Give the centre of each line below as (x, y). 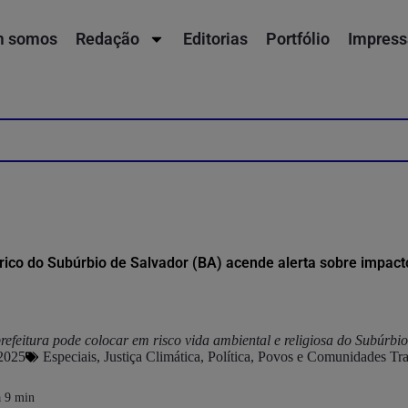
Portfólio (298, 39)
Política (229, 357)
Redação (108, 39)
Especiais (70, 357)
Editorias (216, 39)
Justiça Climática (152, 357)
